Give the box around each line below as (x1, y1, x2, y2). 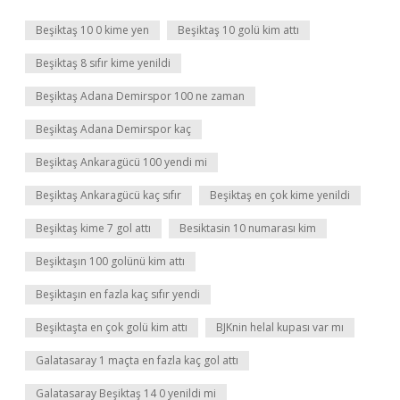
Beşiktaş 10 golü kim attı (178, 22, 299, 37)
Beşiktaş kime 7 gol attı (36, 221, 151, 236)
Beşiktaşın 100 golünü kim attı (36, 254, 185, 269)
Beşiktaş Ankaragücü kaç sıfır (36, 187, 181, 203)
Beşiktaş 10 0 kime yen (36, 22, 149, 37)
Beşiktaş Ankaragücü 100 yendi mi (36, 154, 207, 170)
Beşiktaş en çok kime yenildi (210, 187, 350, 203)
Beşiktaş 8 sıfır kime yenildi (36, 55, 171, 71)
